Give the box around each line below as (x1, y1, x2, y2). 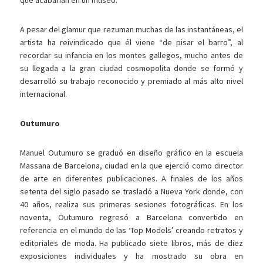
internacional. (20, 89, 68, 100)
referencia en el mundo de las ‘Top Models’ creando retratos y (20, 225, 243, 236)
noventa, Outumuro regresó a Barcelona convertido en (20, 212, 243, 223)
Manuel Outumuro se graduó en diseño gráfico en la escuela (20, 147, 243, 159)
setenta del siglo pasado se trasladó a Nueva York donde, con (20, 186, 243, 197)
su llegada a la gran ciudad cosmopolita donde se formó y (20, 63, 243, 74)
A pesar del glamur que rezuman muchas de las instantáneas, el (20, 24, 243, 35)
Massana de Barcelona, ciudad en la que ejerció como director (20, 160, 243, 171)
